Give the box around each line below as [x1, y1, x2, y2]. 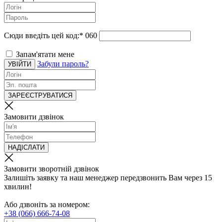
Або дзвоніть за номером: [4, 200, 90, 209]
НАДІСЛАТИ [8, 143, 45, 151]
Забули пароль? [37, 59, 89, 68]
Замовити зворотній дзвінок [4, 164, 99, 173]
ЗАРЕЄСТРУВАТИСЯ [8, 91, 72, 99]
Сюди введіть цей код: [4, 31, 79, 40]
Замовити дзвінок [4, 112, 64, 121]
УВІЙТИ [8, 60, 31, 68]
